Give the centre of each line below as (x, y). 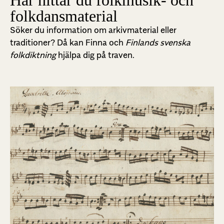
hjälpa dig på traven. (96, 55)
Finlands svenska (158, 43)
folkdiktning (33, 55)
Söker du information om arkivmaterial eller (93, 30)
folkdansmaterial (64, 16)
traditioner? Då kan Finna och (68, 43)
